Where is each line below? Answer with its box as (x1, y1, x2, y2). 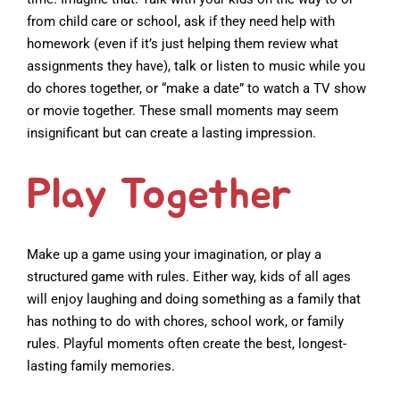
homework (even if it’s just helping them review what (27, 35, 338, 52)
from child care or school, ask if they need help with (27, 12, 335, 29)
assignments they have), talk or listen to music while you (27, 57, 365, 74)
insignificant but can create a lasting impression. (27, 124, 316, 141)
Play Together (27, 173, 292, 217)
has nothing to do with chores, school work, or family (27, 312, 344, 329)
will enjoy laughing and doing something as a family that (27, 290, 361, 307)
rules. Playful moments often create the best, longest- (27, 335, 346, 352)
